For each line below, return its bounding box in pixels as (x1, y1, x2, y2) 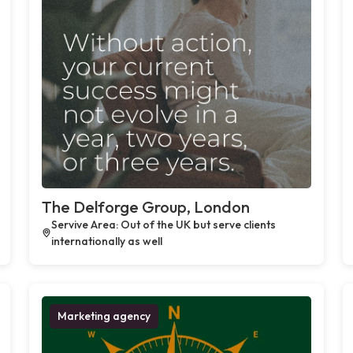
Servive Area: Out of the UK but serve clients (50, 217, 276, 232)
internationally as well (50, 233, 162, 248)
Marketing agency (58, 308, 151, 323)
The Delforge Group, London (42, 196, 251, 217)
